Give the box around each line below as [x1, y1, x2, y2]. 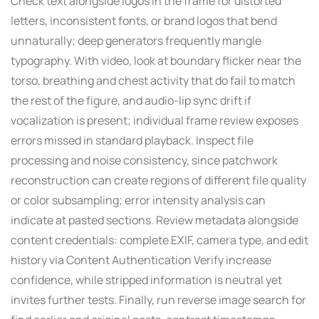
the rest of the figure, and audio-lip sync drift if [11, 92, 251, 108]
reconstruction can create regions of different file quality [11, 172, 306, 188]
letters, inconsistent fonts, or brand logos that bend [11, 12, 277, 28]
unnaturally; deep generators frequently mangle [11, 32, 261, 48]
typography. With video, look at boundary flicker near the [11, 52, 301, 68]
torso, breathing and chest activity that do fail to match [11, 72, 296, 88]
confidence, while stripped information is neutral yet [11, 271, 282, 288]
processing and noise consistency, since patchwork [11, 152, 278, 168]
